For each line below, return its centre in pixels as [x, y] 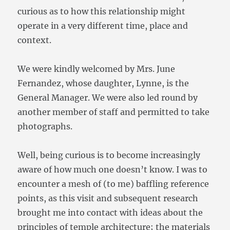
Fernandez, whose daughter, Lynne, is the [103, 83]
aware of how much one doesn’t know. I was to [113, 170]
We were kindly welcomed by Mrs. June [97, 69]
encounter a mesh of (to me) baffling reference [113, 184]
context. [35, 40]
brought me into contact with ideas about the [110, 213]
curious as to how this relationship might [102, 12]
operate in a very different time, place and [103, 26]
